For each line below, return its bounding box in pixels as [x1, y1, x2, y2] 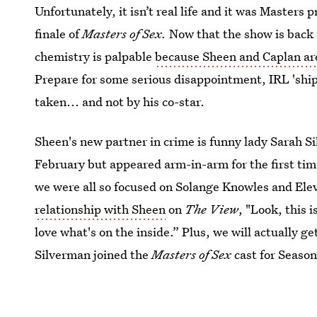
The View [185, 201, 239, 217]
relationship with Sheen [35, 201, 166, 217]
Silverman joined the [35, 246, 152, 263]
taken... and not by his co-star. [35, 93, 205, 110]
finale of [35, 25, 80, 42]
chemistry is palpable [35, 48, 156, 64]
